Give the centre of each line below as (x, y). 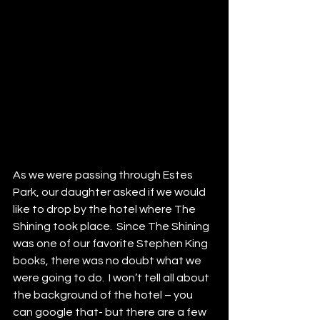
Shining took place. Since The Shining (112, 226)
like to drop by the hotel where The (105, 209)
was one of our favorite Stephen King (111, 244)
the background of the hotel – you (104, 295)
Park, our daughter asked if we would (110, 192)
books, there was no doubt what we (108, 261)
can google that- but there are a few (111, 312)
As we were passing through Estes (104, 175)
